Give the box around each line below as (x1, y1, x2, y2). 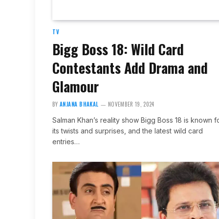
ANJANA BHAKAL (60, 100, 99, 108)
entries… (52, 137, 80, 146)
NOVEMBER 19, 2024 (108, 100, 154, 108)
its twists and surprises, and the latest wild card (52, 126, 203, 135)
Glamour (52, 76, 99, 96)
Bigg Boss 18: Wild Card (52, 39, 184, 59)
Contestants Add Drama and (52, 57, 208, 78)
